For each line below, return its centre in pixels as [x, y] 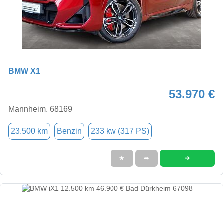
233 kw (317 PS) [120, 131]
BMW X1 [24, 71]
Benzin [69, 131]
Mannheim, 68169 [40, 109]
